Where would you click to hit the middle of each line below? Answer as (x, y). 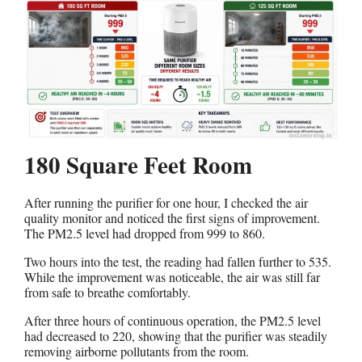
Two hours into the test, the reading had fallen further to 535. (178, 261)
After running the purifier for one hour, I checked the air (166, 202)
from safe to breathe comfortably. (107, 292)
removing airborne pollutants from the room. (137, 351)
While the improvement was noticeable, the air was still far (172, 276)
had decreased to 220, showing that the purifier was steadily (176, 335)
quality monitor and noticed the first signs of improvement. (172, 217)
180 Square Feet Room (138, 164)
